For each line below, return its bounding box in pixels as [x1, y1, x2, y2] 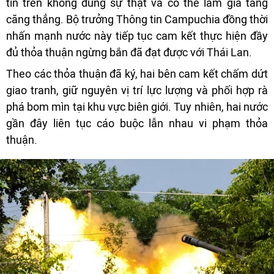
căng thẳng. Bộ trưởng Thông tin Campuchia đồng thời [6, 13, 268, 26]
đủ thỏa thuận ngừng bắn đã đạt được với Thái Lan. [6, 46, 252, 59]
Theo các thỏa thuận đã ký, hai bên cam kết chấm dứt [6, 67, 268, 81]
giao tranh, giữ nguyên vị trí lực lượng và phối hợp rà [6, 84, 268, 97]
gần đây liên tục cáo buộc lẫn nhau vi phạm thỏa [6, 117, 268, 130]
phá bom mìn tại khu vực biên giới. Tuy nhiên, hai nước [6, 100, 268, 114]
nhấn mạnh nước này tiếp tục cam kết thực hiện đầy [6, 29, 268, 43]
